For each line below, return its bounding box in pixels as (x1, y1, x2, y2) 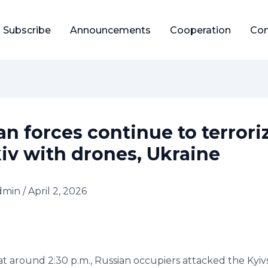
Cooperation (169, 24, 231, 36)
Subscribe (2, 24, 51, 36)
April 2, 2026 (28, 185, 87, 197)
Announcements (69, 24, 151, 36)
